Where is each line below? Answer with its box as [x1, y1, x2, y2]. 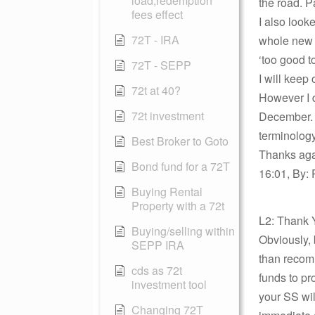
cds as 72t [131, 262, 182, 278]
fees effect [131, 6, 183, 22]
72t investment [131, 108, 204, 124]
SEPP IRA [131, 237, 184, 253]
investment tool [131, 276, 207, 292]
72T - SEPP [131, 57, 191, 73]
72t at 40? [131, 82, 181, 98]
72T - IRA [131, 32, 179, 48]
